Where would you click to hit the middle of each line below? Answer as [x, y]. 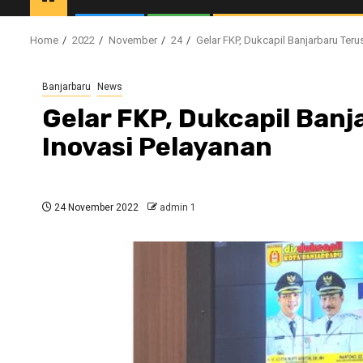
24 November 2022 [95, 207]
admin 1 [178, 207]
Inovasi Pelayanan [157, 146]
